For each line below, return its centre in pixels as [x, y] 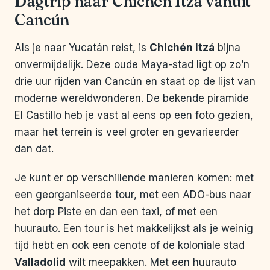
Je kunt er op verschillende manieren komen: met [134, 178]
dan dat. [34, 149]
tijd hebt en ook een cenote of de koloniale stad [130, 246]
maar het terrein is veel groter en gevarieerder [127, 132]
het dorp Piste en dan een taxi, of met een [116, 212]
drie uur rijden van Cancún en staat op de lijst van [135, 82]
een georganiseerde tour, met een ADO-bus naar [133, 195]
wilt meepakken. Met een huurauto [151, 262]
